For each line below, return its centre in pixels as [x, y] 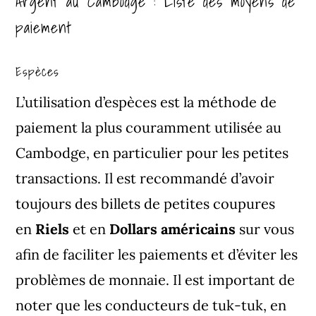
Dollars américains [173, 229]
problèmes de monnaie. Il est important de [156, 279]
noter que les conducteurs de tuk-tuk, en [151, 305]
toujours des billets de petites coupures [146, 203]
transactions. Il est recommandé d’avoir [145, 178]
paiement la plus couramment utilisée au [149, 127]
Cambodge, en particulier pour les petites [152, 152]
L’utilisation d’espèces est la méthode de [146, 102]
